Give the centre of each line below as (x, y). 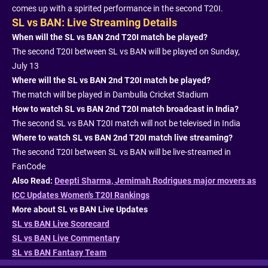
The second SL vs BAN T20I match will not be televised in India (126, 124)
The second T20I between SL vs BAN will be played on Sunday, (126, 52)
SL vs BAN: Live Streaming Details (95, 23)
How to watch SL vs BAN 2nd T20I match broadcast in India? (125, 109)
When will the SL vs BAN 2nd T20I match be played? (111, 37)
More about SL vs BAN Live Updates (80, 210)
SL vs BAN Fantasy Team (59, 253)
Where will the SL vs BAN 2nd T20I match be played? (111, 80)
